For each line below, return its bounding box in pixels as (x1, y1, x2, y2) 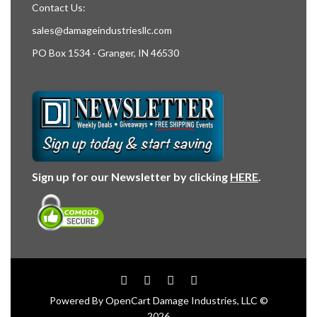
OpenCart (105, 294, 151, 307)
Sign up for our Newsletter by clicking (32, 170, 230, 184)
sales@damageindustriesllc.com (32, 24, 172, 37)
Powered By (49, 294, 105, 307)
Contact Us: (32, 1, 86, 14)
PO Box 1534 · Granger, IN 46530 (32, 47, 179, 59)
